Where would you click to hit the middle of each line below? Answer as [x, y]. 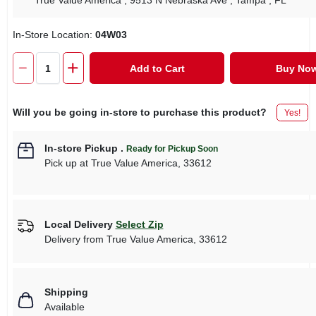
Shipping [66, 292]
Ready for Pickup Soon [172, 149]
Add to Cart [157, 68]
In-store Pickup [81, 148]
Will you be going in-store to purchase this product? [139, 112]
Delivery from [75, 239]
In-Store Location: [54, 35]
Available [64, 307]
